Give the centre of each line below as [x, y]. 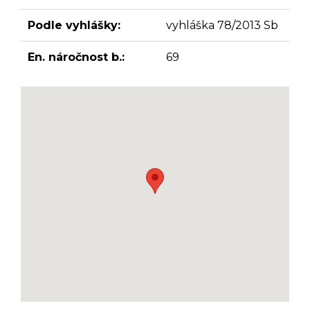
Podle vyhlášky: [74, 26]
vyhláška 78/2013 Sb [222, 26]
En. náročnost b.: [76, 57]
